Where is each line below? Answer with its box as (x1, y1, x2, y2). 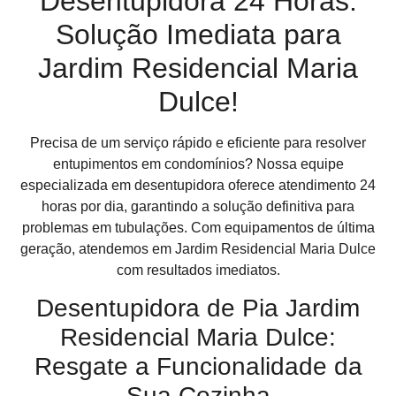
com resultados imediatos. (116, 263, 280, 278)
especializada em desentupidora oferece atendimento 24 (20, 178, 376, 193)
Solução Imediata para (55, 19, 341, 50)
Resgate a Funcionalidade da (34, 353, 362, 381)
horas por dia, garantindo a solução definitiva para (42, 199, 354, 214)
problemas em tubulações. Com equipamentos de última (21, 220, 375, 235)
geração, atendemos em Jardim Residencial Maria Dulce (20, 241, 376, 256)
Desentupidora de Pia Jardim (36, 294, 360, 323)
